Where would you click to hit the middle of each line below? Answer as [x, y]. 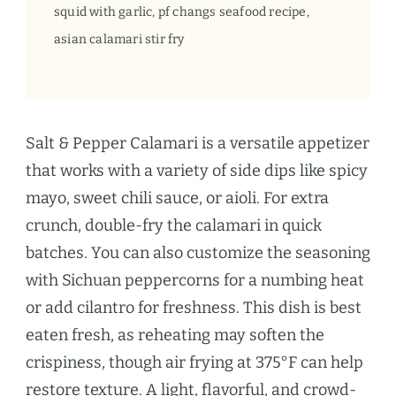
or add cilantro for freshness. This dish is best [194, 307]
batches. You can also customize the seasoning [198, 252]
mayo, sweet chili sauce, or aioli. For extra [177, 198]
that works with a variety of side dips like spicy [197, 170]
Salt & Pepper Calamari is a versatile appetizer [198, 143]
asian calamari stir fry [119, 39]
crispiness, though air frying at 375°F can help [194, 362]
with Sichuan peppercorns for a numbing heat [195, 280]
